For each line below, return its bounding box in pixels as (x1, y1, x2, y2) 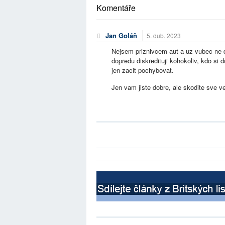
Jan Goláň (105, 30, 137, 40)
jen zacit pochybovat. (111, 65, 174, 75)
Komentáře (96, 2, 136, 14)
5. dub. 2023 (147, 31, 181, 40)
